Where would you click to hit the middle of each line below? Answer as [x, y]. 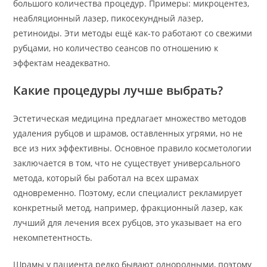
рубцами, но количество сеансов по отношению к [116, 48]
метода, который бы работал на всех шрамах [106, 178]
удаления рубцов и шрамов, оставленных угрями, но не [128, 133]
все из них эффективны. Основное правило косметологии [133, 148]
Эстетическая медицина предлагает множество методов [130, 118]
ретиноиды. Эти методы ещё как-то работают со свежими [133, 33]
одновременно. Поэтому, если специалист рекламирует [128, 193]
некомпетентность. [53, 237]
